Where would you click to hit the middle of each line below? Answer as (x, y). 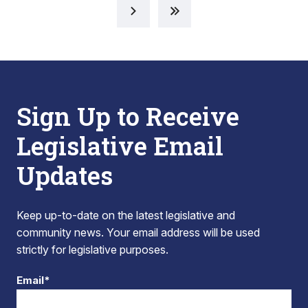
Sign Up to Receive (128, 116)
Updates (65, 175)
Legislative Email (120, 146)
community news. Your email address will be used (138, 232)
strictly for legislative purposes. (92, 250)
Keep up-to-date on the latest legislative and (126, 215)
